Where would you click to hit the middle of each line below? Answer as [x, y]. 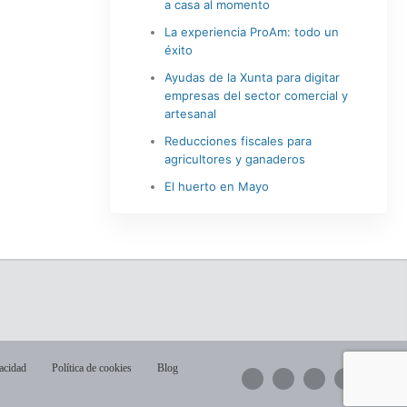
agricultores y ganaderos [234, 159]
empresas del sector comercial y [256, 95]
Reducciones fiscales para [238, 141]
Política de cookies [92, 368]
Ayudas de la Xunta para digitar [252, 77]
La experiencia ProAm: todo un [251, 32]
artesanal [190, 114]
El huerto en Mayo [216, 186]
